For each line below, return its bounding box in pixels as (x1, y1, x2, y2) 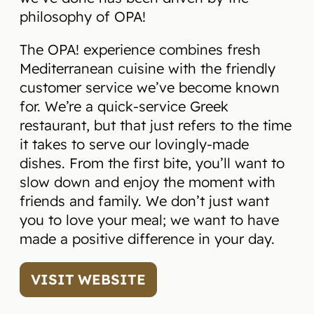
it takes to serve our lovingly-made (20, 135, 249, 153)
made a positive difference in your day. (20, 230, 275, 247)
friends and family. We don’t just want (20, 192, 269, 210)
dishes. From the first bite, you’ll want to (20, 154, 285, 172)
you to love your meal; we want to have (20, 211, 279, 228)
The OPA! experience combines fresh (20, 41, 261, 58)
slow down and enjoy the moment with (20, 173, 275, 191)
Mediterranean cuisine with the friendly (20, 60, 275, 77)
